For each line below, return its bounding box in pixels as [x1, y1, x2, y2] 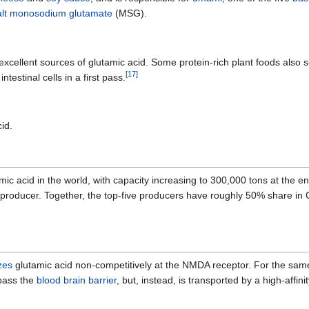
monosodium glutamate [10, 8, 112, 19]
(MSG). [112, 8, 147, 19]
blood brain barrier [37, 274, 117, 286]
